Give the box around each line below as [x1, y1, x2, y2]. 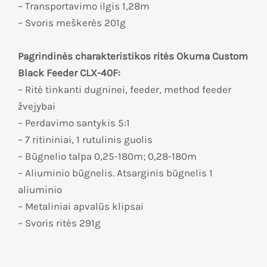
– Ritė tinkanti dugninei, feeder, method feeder [18, 83, 231, 96]
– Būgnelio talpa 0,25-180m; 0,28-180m [18, 150, 197, 163]
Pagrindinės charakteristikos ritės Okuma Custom [18, 50, 248, 63]
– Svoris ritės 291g [18, 217, 101, 229]
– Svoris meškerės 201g [18, 17, 126, 29]
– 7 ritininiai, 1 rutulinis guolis [18, 133, 153, 146]
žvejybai [18, 100, 55, 113]
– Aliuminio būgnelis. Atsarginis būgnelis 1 [18, 167, 213, 179]
